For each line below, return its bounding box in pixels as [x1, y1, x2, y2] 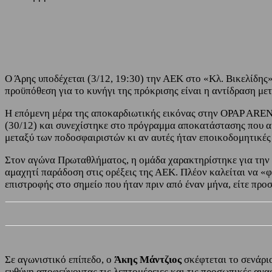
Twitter [187, 10, 209, 20]
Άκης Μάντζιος [114, 253, 182, 265]
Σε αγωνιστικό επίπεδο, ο [5, 253, 114, 265]
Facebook [118, 10, 149, 20]
